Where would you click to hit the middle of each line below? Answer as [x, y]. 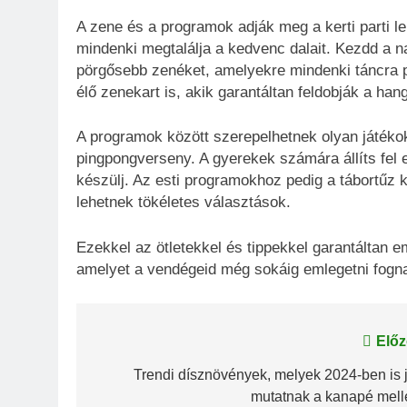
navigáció [144, 379]
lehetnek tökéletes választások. [184, 203]
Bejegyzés [146, 346]
